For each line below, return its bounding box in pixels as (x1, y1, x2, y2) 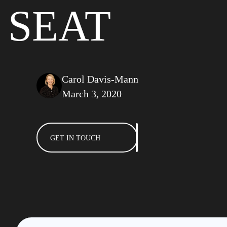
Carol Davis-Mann (62, 73, 138, 85)
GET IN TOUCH (50, 134, 100, 142)
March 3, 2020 (62, 88, 122, 100)
